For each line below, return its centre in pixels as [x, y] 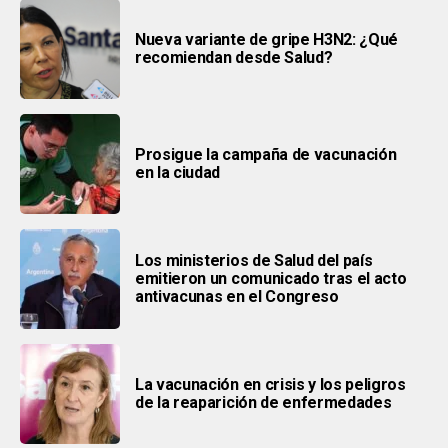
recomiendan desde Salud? [234, 58]
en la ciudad [178, 173]
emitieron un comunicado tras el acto [271, 279]
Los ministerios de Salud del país [254, 261]
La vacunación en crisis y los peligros [270, 385]
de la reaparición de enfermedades [263, 403]
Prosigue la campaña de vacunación [266, 155]
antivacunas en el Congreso [237, 297]
